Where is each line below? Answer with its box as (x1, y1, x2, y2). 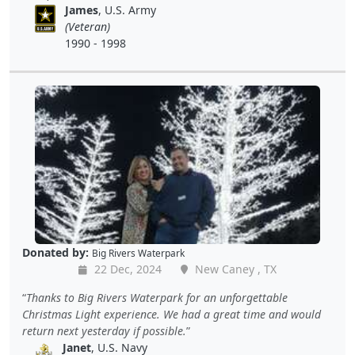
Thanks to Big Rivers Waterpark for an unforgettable (26, 290, 288, 306)
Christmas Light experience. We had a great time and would (22, 307, 321, 323)
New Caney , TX (192, 261, 277, 277)
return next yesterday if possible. (22, 323, 186, 339)
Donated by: (22, 245, 89, 261)
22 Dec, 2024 (91, 261, 162, 277)
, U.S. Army (98, 2, 157, 18)
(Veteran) (65, 19, 111, 35)
